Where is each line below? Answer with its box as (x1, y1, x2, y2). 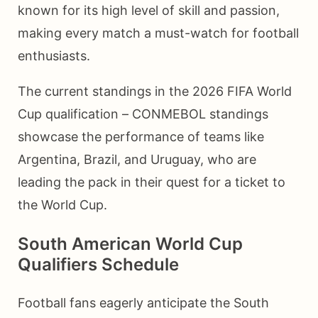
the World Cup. (18, 197, 107, 212)
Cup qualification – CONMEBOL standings (18, 106, 268, 121)
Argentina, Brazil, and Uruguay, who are (18, 151, 256, 167)
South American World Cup (18, 233, 243, 254)
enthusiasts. (18, 48, 90, 63)
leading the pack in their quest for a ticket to (18, 174, 285, 190)
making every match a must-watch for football (18, 25, 299, 40)
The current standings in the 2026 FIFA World (18, 83, 292, 99)
